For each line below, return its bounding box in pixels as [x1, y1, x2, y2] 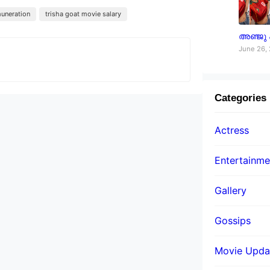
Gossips [215, 214, 251, 227]
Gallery [215, 184, 246, 196]
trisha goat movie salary [45, 10, 121, 19]
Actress [215, 124, 249, 136]
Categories [215, 92, 266, 104]
